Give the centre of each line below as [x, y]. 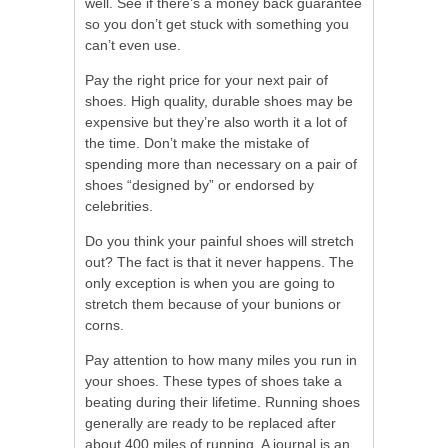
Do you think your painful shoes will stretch [219, 240]
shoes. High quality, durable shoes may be [219, 100]
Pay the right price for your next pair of [206, 79]
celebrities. [119, 205]
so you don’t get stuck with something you [217, 23]
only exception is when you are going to [210, 282]
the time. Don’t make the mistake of [197, 142]
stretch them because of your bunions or [213, 303]
